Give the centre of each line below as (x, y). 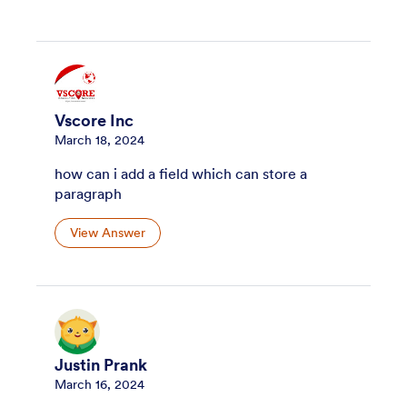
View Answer (108, 233)
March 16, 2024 (99, 385)
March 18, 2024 (99, 139)
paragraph (88, 193)
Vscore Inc (94, 120)
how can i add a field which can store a (181, 173)
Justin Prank (101, 366)
